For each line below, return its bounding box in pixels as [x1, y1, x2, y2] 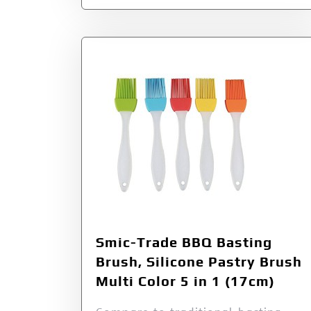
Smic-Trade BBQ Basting [96, 234, 272, 251]
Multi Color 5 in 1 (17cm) [96, 273, 275, 289]
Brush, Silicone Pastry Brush [96, 253, 302, 270]
